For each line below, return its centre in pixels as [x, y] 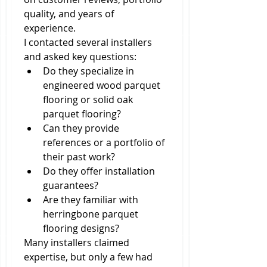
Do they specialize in [89, 71]
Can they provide [81, 128]
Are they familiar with [91, 200]
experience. [50, 28]
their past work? [79, 157]
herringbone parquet [91, 214]
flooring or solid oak [88, 100]
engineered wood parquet [102, 85]
